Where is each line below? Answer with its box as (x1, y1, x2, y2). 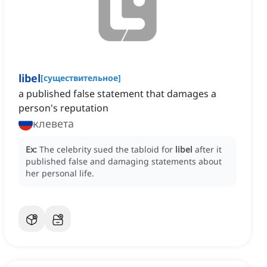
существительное (44, 72, 118, 84)
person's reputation (18, 101, 108, 115)
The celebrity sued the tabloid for (39, 144, 175, 156)
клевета (33, 116, 74, 131)
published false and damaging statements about (26, 156, 222, 167)
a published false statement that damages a (18, 87, 216, 101)
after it (195, 144, 222, 156)
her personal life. (26, 167, 94, 179)
